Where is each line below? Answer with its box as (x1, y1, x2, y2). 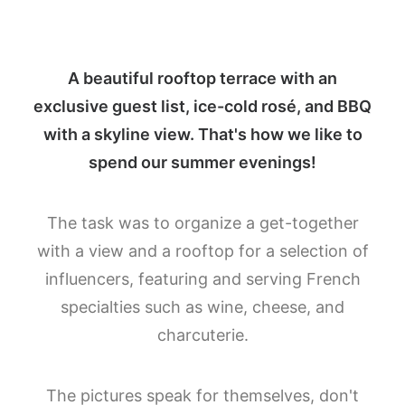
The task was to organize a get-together (46, 213, 359, 232)
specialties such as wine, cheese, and (61, 297, 344, 316)
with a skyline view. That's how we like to (42, 125, 363, 144)
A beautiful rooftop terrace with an (68, 69, 337, 88)
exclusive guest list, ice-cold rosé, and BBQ (33, 97, 372, 116)
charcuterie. (156, 325, 249, 344)
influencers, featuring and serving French (44, 269, 361, 288)
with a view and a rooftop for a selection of (36, 241, 369, 260)
